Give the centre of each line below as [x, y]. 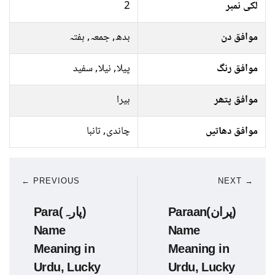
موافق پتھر [236, 100]
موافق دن [239, 38]
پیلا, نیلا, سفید [102, 69]
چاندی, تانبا [108, 132]
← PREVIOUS [51, 181]
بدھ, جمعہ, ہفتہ [100, 38]
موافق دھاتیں [232, 132]
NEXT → [236, 181]
